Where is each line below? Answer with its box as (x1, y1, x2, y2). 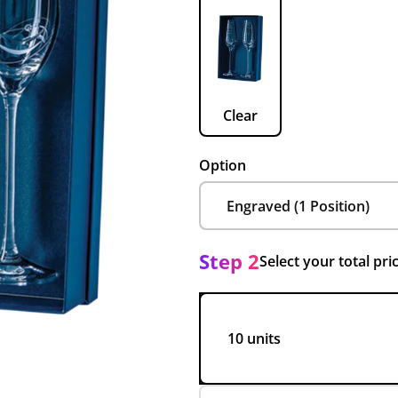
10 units (227, 329, 281, 348)
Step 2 (199, 248, 259, 275)
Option (199, 155, 246, 175)
